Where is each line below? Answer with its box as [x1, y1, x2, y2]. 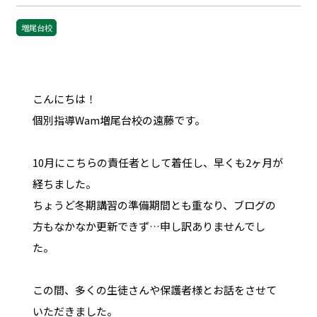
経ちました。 [32, 175, 96, 191]
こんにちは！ [32, 91, 96, 106]
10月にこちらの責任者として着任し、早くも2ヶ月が [32, 154, 283, 170]
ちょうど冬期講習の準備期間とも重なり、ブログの [32, 197, 276, 212]
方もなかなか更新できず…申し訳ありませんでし [32, 218, 265, 234]
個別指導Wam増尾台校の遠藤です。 [32, 112, 205, 127]
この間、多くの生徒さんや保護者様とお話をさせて [32, 282, 277, 297]
